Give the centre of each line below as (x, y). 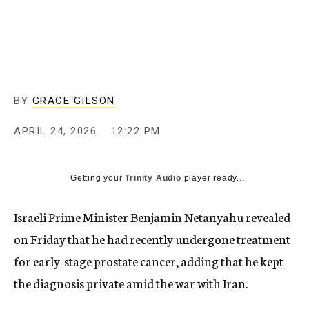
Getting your (98, 178)
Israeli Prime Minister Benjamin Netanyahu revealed (152, 217)
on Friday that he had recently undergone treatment (152, 239)
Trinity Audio (153, 178)
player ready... (213, 178)
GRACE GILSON (73, 101)
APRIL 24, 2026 (55, 131)
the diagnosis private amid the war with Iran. (131, 283)
